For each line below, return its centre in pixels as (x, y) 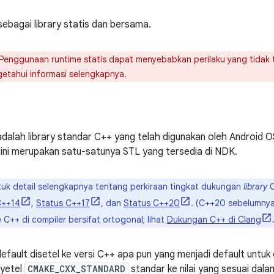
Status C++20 (152, 203)
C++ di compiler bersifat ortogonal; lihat (84, 220)
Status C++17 (63, 203)
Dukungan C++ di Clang (214, 220)
